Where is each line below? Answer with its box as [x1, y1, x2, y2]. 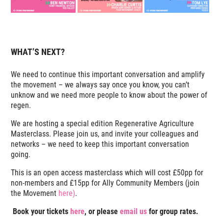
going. [11, 149, 31, 159]
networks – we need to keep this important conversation [11, 139, 190, 149]
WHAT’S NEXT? [11, 46, 65, 57]
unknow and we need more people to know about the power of [11, 90, 208, 100]
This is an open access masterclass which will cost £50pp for [11, 167, 204, 177]
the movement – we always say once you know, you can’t [11, 80, 190, 89]
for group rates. [147, 206, 199, 216]
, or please [84, 206, 120, 216]
